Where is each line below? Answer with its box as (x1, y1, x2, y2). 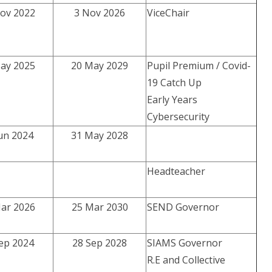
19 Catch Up (147, 76, 202, 90)
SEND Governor (147, 200, 220, 214)
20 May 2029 (71, 59, 129, 73)
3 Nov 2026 (74, 6, 126, 20)
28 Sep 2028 (72, 236, 127, 250)
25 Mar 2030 (71, 200, 128, 214)
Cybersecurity (147, 110, 210, 124)
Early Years (147, 93, 198, 107)
